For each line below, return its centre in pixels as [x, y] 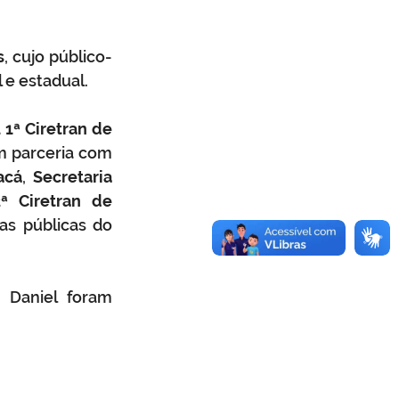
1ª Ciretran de [59, 129]
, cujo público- [58, 57]
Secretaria [73, 177]
